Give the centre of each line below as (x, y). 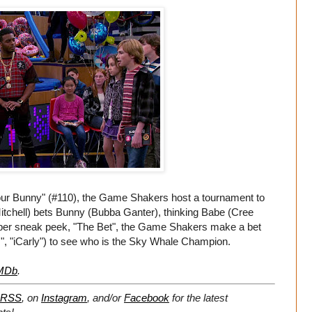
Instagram (64, 297)
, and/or (106, 297)
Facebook (147, 297)
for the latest (198, 297)
